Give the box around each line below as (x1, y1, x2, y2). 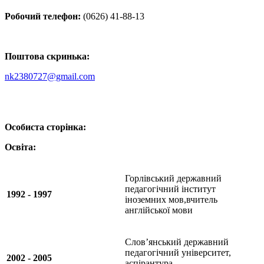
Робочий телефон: (5, 11, 81, 22)
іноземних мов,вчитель (125, 194, 217, 205)
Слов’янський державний (125, 237, 229, 247)
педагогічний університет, (125, 247, 231, 258)
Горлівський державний (125, 173, 222, 184)
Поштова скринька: (5, 51, 90, 62)
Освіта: (5, 142, 36, 153)
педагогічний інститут (125, 184, 216, 194)
